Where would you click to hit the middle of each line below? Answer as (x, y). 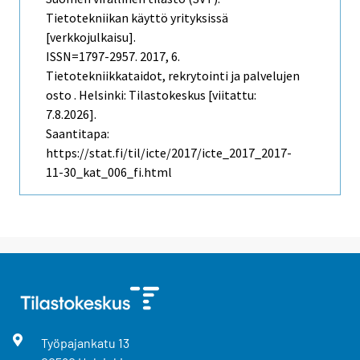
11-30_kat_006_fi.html (109, 172)
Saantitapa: (78, 134)
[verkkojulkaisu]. (91, 37)
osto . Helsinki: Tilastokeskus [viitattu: (151, 95)
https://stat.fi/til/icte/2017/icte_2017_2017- (169, 153)
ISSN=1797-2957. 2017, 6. (113, 57)
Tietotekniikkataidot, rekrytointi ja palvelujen (173, 76)
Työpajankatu (79, 343)
